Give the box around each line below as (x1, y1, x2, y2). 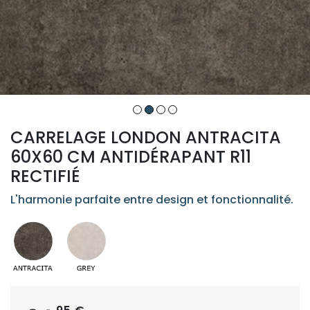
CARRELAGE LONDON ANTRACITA (10, 125, 281, 149)
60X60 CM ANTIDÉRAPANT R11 (10, 145, 251, 168)
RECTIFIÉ (10, 164, 80, 188)
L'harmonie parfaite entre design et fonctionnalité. (10, 191, 293, 208)
